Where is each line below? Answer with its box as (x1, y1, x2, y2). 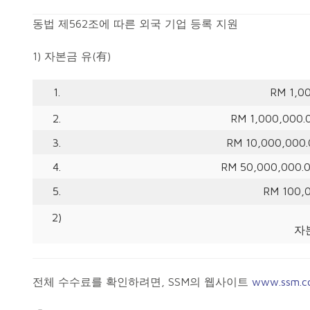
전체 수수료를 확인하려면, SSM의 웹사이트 (33, 275, 252, 288)
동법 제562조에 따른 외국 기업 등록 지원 (33, 17, 238, 30)
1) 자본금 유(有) (33, 50, 111, 62)
